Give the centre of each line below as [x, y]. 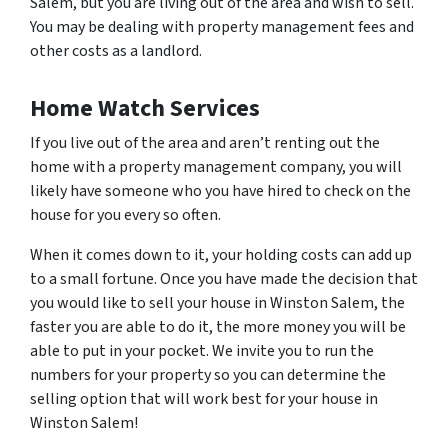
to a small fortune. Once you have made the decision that [224, 278]
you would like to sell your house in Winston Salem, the [217, 302]
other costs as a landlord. [116, 50]
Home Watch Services [145, 108]
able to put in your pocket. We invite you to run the [202, 350]
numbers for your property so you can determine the [208, 374]
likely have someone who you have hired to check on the [220, 190]
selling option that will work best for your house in [204, 398]
